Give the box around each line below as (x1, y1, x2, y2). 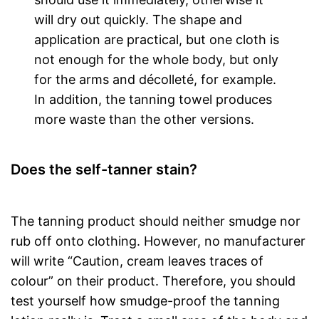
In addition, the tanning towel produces (34, 92, 273, 107)
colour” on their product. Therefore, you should (11, 273, 296, 288)
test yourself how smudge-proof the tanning (11, 293, 280, 308)
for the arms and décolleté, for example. (34, 72, 277, 87)
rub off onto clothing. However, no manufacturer (11, 234, 305, 249)
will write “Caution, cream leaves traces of (11, 253, 263, 268)
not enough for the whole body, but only (34, 52, 279, 67)
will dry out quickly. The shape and (34, 12, 243, 27)
